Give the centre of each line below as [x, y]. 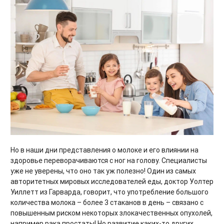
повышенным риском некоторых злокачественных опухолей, [111, 213]
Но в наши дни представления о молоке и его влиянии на [104, 150]
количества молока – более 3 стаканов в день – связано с [107, 202]
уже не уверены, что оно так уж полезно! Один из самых [103, 171]
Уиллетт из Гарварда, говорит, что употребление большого [109, 192]
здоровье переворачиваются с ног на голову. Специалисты [109, 160]
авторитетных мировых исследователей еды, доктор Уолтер [112, 181]
